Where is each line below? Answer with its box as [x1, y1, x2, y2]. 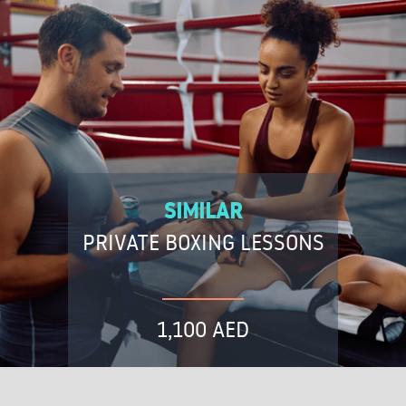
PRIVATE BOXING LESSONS [82, 227, 324, 256]
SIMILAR [164, 196, 242, 227]
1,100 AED [157, 314, 249, 343]
